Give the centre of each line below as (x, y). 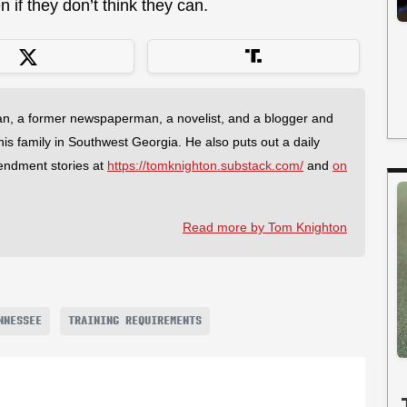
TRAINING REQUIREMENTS (135, 321)
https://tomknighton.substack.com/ (205, 165)
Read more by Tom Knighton (265, 227)
